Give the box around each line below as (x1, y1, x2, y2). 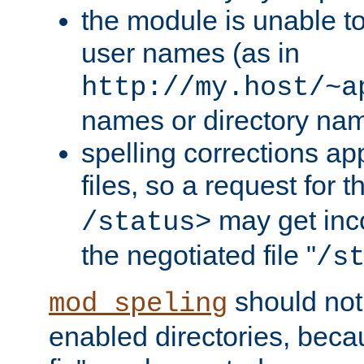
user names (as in (81, 37, 300, 68)
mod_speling (49, 288, 227, 319)
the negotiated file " (81, 239, 316, 271)
